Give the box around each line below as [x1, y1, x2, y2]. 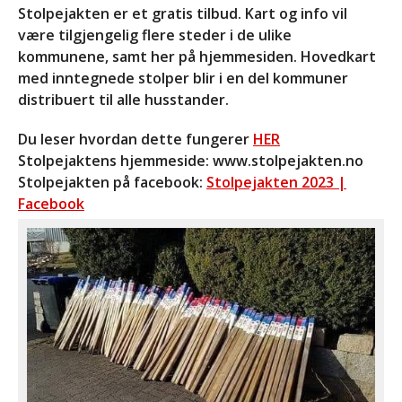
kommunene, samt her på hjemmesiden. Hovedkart [18, 46, 376, 66]
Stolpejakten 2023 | [206, 171, 346, 192]
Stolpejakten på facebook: [18, 171, 206, 192]
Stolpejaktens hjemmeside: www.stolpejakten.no [18, 150, 363, 170]
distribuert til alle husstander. [18, 89, 229, 109]
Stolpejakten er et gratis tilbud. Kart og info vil [18, 3, 347, 23]
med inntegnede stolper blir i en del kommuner [18, 67, 348, 88]
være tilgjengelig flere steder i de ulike [18, 24, 292, 45]
